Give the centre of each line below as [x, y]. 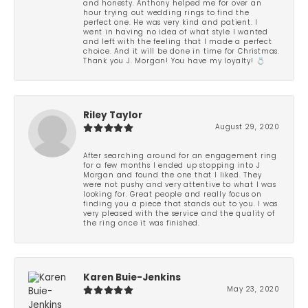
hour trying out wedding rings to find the [166, 13]
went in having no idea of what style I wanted [176, 32]
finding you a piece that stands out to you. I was [181, 204]
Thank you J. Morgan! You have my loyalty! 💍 [174, 61]
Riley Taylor [113, 115]
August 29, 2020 [247, 127]
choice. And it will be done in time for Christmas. [182, 52]
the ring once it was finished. [142, 223]
